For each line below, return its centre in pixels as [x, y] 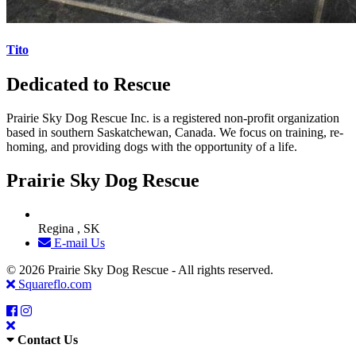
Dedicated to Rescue [89, 85]
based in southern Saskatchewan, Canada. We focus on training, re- [175, 133]
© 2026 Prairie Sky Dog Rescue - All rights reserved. [146, 270]
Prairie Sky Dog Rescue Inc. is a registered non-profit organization [173, 118]
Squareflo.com [53, 284]
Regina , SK [69, 229]
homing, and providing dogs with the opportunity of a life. [152, 147]
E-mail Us [78, 243]
